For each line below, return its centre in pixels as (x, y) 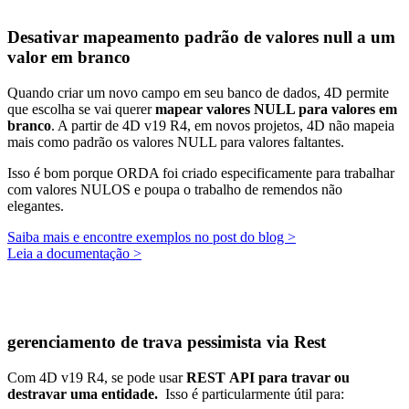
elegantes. (36, 205)
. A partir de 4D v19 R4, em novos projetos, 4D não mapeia (223, 125)
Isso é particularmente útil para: (253, 393)
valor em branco (69, 57)
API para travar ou (289, 377)
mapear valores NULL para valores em (276, 109)
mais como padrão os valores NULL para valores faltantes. (176, 142)
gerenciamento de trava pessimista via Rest (167, 341)
